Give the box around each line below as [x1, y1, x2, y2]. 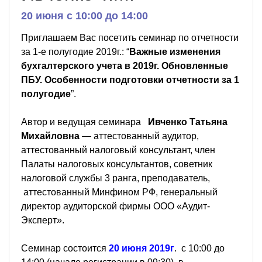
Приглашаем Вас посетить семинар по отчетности [21, 32, 239, 43]
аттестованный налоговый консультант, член [21, 144, 215, 155]
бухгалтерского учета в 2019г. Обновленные [21, 60, 228, 71]
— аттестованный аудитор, [82, 130, 199, 141]
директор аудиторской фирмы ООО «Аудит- [21, 201, 210, 211]
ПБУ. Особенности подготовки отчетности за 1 [21, 74, 239, 85]
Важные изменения [129, 46, 220, 57]
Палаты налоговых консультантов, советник [21, 158, 212, 169]
